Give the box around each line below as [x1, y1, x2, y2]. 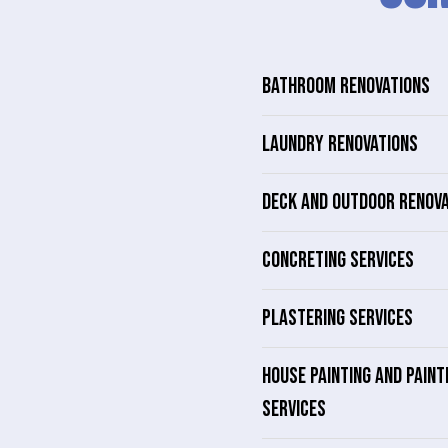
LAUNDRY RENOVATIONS [262, 131, 418, 158]
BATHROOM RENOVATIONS [262, 73, 430, 100]
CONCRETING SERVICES [262, 247, 414, 274]
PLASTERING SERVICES [262, 305, 413, 332]
